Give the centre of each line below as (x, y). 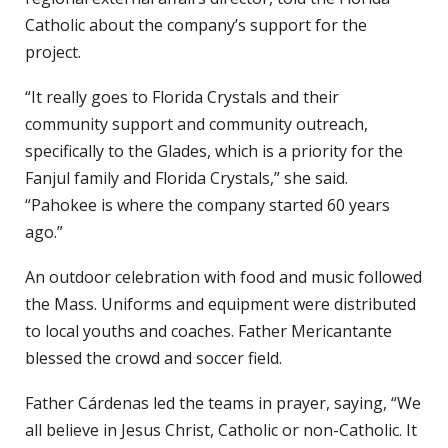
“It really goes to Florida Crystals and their (182, 96)
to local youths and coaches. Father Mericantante (208, 330)
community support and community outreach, (196, 123)
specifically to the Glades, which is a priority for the (214, 150)
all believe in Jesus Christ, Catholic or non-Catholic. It (221, 429)
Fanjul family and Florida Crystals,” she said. (186, 177)
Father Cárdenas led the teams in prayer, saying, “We (223, 402)
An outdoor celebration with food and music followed (223, 276)
